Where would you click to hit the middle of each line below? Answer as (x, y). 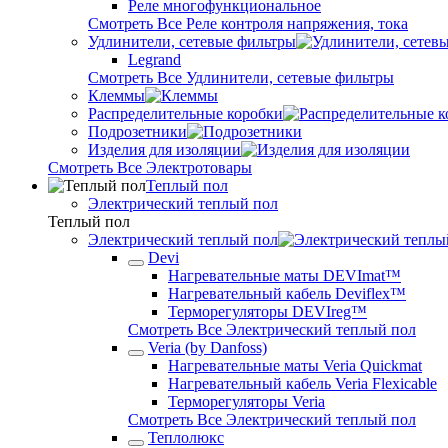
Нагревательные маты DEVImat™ (284, 275)
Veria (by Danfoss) (207, 347)
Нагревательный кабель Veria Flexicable (302, 383)
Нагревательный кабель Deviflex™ (287, 293)
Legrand (154, 59)
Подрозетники (137, 131)
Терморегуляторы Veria (246, 401)
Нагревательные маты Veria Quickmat (295, 365)
